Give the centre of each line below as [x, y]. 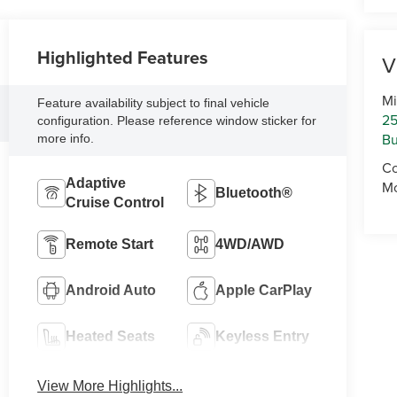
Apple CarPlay [263, 290]
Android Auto [111, 290]
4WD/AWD [249, 244]
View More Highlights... [110, 386]
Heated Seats [111, 336]
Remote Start [110, 244]
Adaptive [96, 183]
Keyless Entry [262, 336]
